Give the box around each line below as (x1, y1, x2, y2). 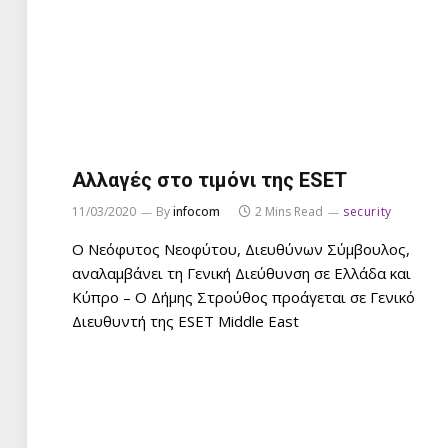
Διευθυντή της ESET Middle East (72, 310, 299, 331)
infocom (173, 202, 220, 220)
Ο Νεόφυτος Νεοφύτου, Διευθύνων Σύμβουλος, (72, 238, 410, 259)
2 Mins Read (255, 202, 323, 220)
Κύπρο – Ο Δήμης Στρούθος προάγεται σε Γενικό (72, 286, 415, 307)
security (343, 202, 392, 220)
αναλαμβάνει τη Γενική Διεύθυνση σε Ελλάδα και (72, 262, 411, 283)
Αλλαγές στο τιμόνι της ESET (72, 167, 347, 192)
